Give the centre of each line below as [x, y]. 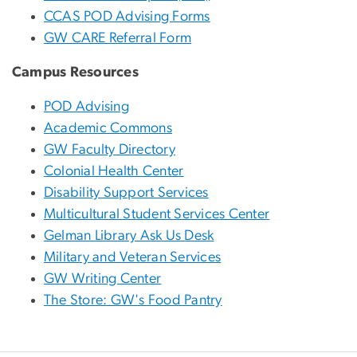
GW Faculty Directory [110, 150]
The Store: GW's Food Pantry [133, 301]
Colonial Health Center [114, 172]
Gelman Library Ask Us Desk [129, 236]
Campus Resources [75, 73]
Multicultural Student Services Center [157, 215]
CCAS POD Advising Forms [127, 17]
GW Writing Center [103, 279]
